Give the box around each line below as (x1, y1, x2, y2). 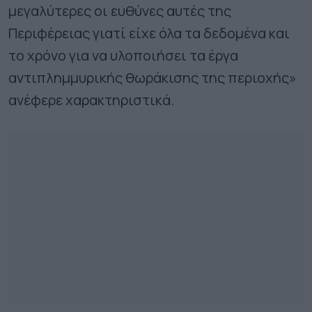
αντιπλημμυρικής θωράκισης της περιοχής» (8, 68, 297, 87)
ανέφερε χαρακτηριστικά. (8, 90, 174, 109)
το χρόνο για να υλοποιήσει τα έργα (8, 45, 238, 65)
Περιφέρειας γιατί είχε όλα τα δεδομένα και (8, 23, 290, 42)
